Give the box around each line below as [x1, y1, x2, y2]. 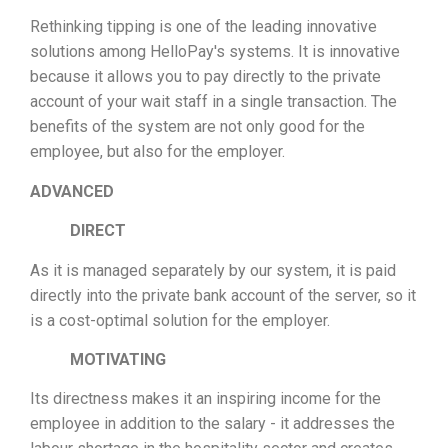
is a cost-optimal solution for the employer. [30, 310, 330, 330]
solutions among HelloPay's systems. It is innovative [30, 42, 400, 62]
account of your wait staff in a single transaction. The [30, 92, 397, 112]
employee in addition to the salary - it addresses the [30, 414, 395, 434]
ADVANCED [30, 181, 114, 201]
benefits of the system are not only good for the [30, 117, 365, 137]
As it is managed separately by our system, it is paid [30, 260, 396, 280]
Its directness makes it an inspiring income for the [30, 389, 381, 409]
